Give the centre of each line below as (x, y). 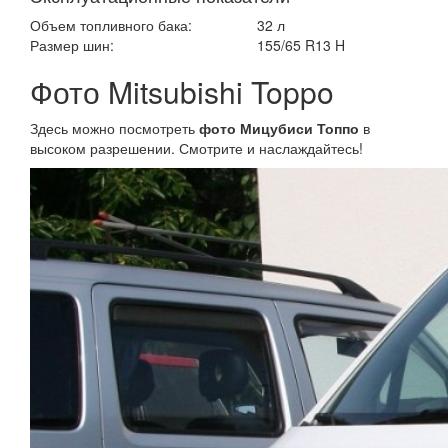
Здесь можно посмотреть (114, 128)
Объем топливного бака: (111, 25)
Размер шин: (72, 45)
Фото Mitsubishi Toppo (182, 91)
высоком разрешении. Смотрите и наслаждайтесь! (196, 148)
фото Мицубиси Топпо (279, 128)
